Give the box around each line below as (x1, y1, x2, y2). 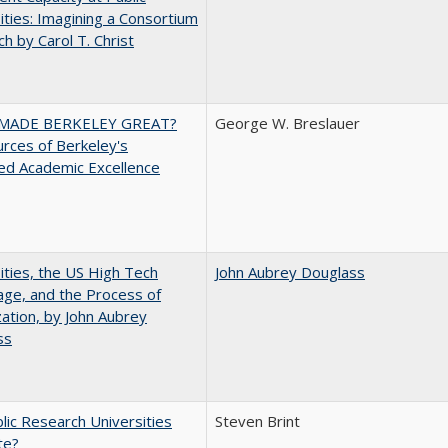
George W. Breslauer (215, 113, 360, 133)
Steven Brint (215, 411, 300, 431)
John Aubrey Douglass (215, 262, 365, 282)
